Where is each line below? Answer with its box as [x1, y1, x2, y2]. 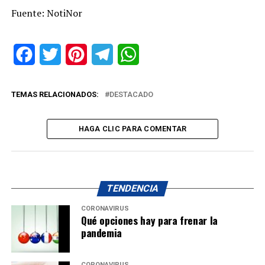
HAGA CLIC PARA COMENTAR [78, 124, 187, 133]
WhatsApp [138, 48, 182, 60]
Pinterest [86, 48, 125, 60]
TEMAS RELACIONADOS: [11, 89, 99, 99]
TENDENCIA [105, 182, 160, 194]
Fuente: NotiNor [11, 6, 82, 20]
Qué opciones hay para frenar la [80, 212, 218, 228]
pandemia [80, 224, 122, 240]
